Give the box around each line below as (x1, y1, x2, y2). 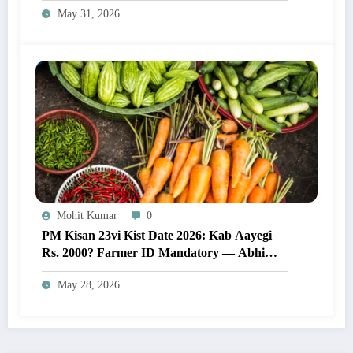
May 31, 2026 (58, 7, 120, 20)
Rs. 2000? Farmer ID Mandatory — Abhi (42, 245, 265, 259)
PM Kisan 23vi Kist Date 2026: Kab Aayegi (42, 228, 272, 242)
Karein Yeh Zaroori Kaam (42, 262, 183, 277)
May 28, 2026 (58, 278, 120, 291)
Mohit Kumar (57, 209, 117, 221)
